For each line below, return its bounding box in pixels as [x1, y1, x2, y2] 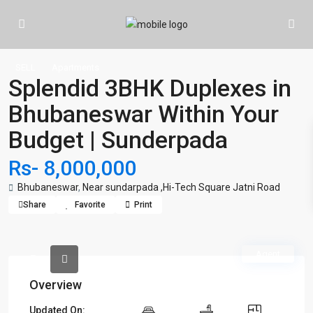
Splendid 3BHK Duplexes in [8, 74, 291, 102]
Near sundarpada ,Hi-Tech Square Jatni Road [82, 182, 280, 193]
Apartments [52, 62, 99, 73]
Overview [29, 277, 82, 292]
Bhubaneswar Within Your [8, 100, 279, 128]
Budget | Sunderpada [8, 126, 228, 154]
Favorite [75, 200, 105, 210]
